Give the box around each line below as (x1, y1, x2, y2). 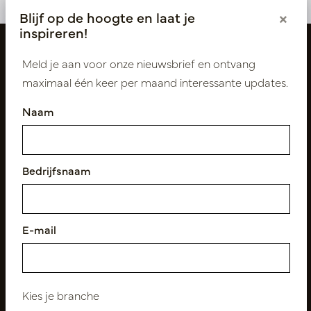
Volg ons (10, 171, 53, 187)
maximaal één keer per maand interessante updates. (22, 74, 288, 90)
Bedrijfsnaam (22, 162, 91, 178)
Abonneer (45, 270, 99, 286)
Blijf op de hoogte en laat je (19, 8, 195, 26)
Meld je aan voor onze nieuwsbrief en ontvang (22, 56, 255, 71)
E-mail (22, 221, 56, 237)
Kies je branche (22, 287, 99, 303)
